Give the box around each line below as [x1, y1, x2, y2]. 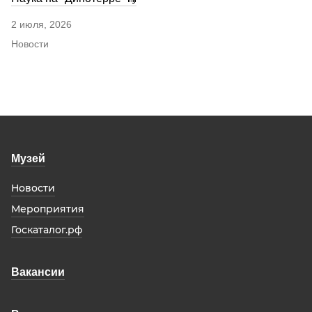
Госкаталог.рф [11, 223, 82, 236]
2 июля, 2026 [11, 18, 72, 30]
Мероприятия [11, 202, 84, 215]
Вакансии [11, 265, 65, 278]
